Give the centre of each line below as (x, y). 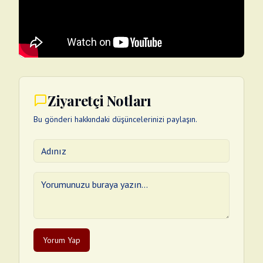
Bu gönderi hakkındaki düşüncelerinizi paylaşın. (115, 119)
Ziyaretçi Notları (100, 100)
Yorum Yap (62, 240)
